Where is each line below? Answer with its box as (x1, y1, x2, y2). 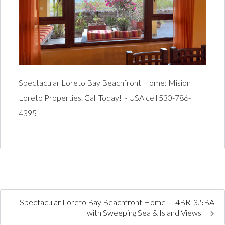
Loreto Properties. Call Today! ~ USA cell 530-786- (18, 93, 191, 103)
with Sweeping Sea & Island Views (87, 208, 203, 218)
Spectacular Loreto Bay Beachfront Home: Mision (18, 78, 191, 88)
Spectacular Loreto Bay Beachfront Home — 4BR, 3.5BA (20, 197, 214, 207)
